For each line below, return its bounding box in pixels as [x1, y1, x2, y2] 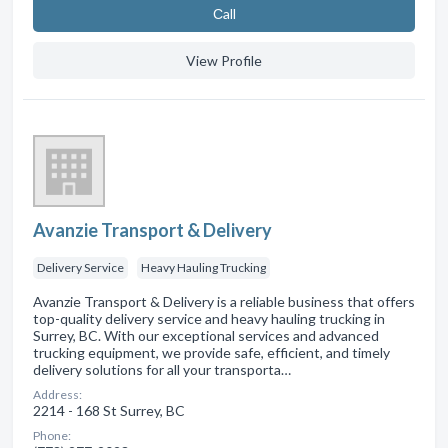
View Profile [186, 52, 262, 70]
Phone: [33, 428, 71, 444]
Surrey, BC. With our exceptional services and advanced [33, 327, 379, 345]
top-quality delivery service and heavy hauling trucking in [33, 310, 385, 328]
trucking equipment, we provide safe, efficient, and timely [33, 344, 390, 362]
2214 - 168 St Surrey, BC [33, 402, 185, 420]
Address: [33, 387, 82, 403]
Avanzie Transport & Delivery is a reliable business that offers [33, 293, 415, 311]
